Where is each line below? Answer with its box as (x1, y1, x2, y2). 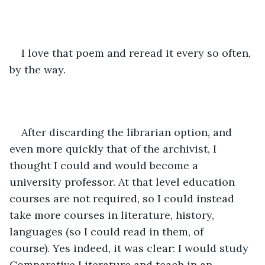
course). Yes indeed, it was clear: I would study (9, 241, 251, 255)
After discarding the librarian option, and (21, 125, 235, 139)
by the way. (9, 62, 66, 76)
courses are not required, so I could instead (9, 191, 237, 205)
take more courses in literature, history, (9, 208, 217, 222)
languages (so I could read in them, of (9, 224, 206, 238)
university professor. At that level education (9, 174, 238, 189)
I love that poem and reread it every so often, (21, 46, 254, 60)
